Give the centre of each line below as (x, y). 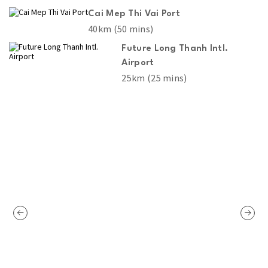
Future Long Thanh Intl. (175, 48)
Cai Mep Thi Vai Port (134, 14)
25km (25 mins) (154, 77)
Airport (138, 63)
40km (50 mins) (121, 28)
